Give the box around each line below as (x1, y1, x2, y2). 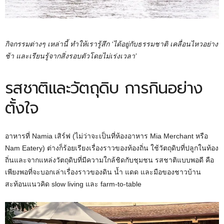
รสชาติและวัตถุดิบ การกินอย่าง (5, 75, 203, 100)
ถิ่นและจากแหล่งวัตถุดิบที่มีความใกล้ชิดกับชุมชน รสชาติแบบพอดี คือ (5, 155, 214, 164)
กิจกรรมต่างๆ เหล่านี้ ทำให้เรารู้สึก (5, 39, 111, 48)
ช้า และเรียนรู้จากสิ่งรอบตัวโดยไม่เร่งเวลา (5, 51, 135, 60)
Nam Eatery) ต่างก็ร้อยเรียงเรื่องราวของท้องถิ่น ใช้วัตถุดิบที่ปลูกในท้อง (5, 143, 218, 152)
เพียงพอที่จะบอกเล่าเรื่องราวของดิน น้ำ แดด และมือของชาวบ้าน (5, 167, 201, 176)
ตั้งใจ (5, 95, 39, 120)
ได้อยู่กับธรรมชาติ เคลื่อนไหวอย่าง (113, 39, 218, 48)
